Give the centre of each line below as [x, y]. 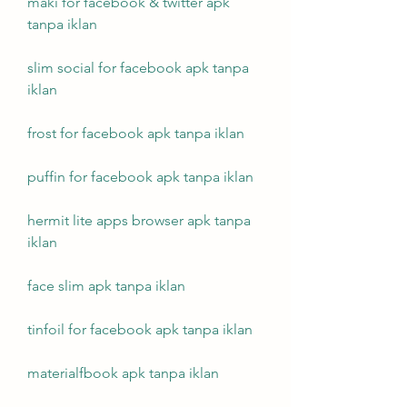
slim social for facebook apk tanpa [138, 68]
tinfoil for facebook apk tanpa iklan [140, 329]
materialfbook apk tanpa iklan [123, 373]
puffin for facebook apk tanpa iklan [140, 177]
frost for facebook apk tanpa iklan [136, 133]
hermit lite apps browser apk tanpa [139, 220]
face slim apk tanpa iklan [106, 286]
